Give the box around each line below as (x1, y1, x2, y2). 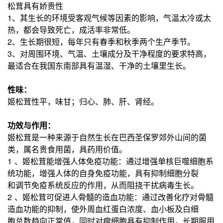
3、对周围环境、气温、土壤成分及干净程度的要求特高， (7, 48, 211, 60)
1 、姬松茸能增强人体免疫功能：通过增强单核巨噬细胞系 (7, 155, 214, 167)
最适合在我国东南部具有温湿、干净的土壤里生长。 (7, 60, 191, 72)
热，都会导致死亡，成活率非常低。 (7, 24, 135, 36)
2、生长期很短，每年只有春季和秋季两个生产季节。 (7, 36, 195, 48)
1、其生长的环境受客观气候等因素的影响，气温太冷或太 (7, 12, 211, 24)
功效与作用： (7, 119, 55, 131)
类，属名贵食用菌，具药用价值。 (7, 143, 127, 155)
